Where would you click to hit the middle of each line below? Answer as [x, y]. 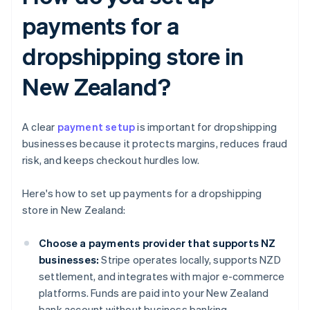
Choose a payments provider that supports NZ [157, 243]
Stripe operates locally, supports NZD [190, 260]
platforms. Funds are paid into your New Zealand [154, 293]
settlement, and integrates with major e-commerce [162, 276]
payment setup [96, 127]
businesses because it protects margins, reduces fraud [155, 144]
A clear [40, 127]
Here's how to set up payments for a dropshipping [142, 193]
